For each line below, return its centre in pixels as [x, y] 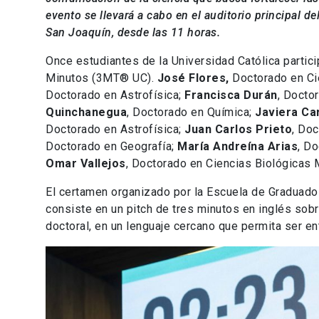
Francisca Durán [231, 95]
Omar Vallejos [86, 164]
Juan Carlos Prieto [238, 130]
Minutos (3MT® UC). [101, 78]
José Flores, [194, 78]
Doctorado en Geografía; [111, 147]
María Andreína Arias [237, 147]
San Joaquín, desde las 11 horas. [133, 33]
